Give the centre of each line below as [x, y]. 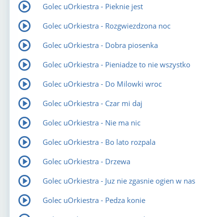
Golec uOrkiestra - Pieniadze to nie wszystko [116, 64]
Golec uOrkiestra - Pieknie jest [93, 6]
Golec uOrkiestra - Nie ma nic [91, 122]
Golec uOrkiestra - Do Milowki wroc [102, 84]
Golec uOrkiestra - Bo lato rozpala [99, 142]
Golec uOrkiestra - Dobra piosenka [100, 45]
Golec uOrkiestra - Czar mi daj [92, 103]
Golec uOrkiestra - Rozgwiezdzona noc [106, 25]
